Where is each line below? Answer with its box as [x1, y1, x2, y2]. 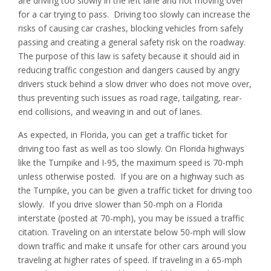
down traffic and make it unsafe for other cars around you [18, 240, 246, 252]
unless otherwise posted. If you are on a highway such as [18, 170, 244, 182]
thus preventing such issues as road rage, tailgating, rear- [18, 91, 242, 103]
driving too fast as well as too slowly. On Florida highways [18, 142, 244, 154]
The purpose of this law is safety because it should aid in [18, 50, 240, 62]
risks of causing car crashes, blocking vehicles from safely [18, 22, 243, 34]
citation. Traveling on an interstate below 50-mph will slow [18, 226, 246, 238]
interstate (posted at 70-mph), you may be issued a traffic [18, 212, 244, 224]
